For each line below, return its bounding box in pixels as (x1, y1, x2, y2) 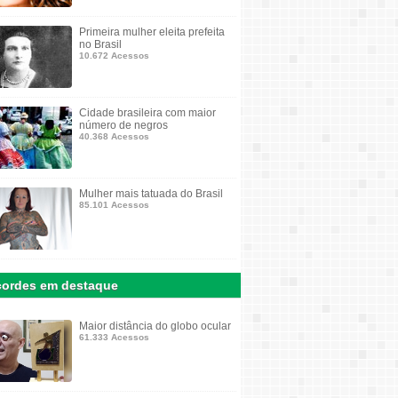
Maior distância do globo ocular (79, 320, 231, 332)
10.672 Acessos (79, 51, 149, 60)
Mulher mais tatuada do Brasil (79, 187, 223, 200)
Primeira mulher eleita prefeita (79, 26, 225, 38)
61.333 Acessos (79, 332, 149, 342)
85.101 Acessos (79, 200, 149, 210)
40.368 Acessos (79, 131, 149, 141)
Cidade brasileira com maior (79, 107, 216, 119)
